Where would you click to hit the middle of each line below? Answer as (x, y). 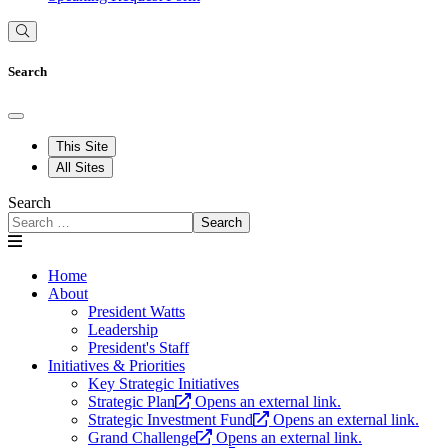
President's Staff (138, 348)
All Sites (80, 168)
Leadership (123, 330)
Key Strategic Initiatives (163, 384)
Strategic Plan (131, 402)
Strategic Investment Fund (170, 420)
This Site (82, 147)
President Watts (136, 312)
